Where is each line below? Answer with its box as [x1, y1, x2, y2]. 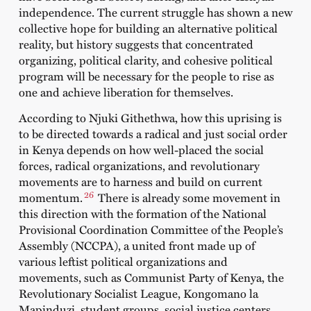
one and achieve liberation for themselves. [18, 83, 239, 100]
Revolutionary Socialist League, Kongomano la [18, 285, 258, 302]
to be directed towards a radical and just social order [18, 125, 287, 142]
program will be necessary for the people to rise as [18, 67, 274, 84]
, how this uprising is [174, 109, 282, 126]
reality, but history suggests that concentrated [18, 35, 253, 52]
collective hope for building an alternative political [18, 19, 278, 36]
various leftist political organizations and [18, 253, 228, 270]
